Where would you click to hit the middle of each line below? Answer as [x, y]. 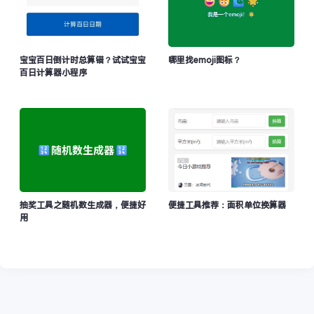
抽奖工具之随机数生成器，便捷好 [83, 205]
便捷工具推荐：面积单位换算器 [227, 205]
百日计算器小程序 [53, 73]
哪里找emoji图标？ [205, 60]
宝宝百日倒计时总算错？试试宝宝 [83, 60]
